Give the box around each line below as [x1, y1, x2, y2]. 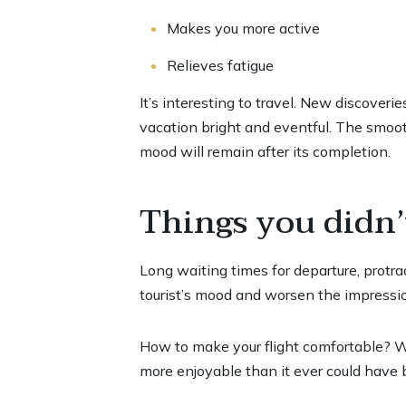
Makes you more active [166, 19, 320, 37]
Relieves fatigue [166, 56, 274, 74]
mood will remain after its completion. [139, 142, 391, 160]
